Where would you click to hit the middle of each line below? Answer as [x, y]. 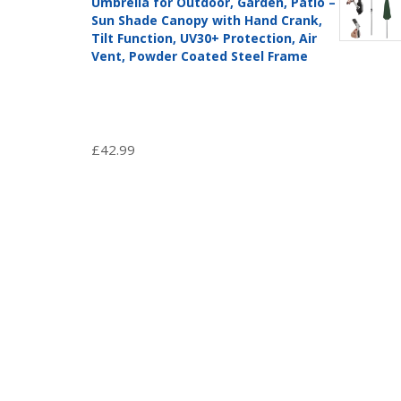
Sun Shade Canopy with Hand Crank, [207, 21]
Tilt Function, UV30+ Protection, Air [204, 38]
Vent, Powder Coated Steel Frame [200, 56]
